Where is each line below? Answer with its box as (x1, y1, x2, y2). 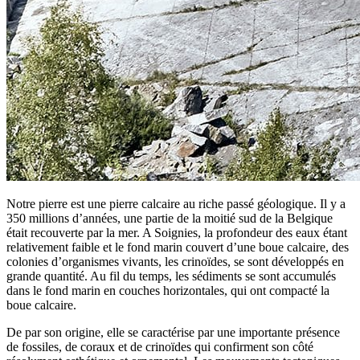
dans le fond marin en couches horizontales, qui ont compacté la (6, 283, 329, 297)
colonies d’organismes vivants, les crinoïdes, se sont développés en (6, 254, 344, 268)
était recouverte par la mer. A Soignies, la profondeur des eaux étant (6, 225, 347, 239)
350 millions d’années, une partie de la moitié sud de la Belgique (6, 211, 333, 225)
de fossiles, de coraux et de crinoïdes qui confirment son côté (6, 339, 313, 354)
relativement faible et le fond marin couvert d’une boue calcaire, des (6, 239, 349, 254)
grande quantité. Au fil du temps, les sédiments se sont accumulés (6, 268, 336, 283)
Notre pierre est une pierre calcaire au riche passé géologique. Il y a (6, 196, 346, 211)
